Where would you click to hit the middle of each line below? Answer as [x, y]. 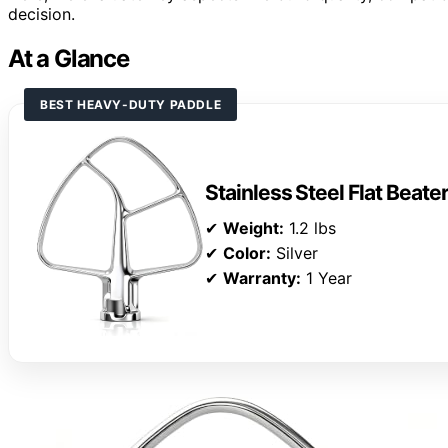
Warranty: [262, 278]
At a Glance [68, 59]
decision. [41, 14]
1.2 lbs [310, 228]
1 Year [326, 278]
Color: [247, 253]
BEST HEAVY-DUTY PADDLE [131, 105]
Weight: [253, 228]
